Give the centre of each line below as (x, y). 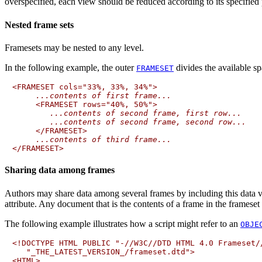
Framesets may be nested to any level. (74, 48)
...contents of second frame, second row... (148, 122)
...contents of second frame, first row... (146, 113)
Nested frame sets (39, 25)
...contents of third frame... (104, 139)
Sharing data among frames (60, 170)
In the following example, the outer (70, 68)
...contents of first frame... (104, 96)
